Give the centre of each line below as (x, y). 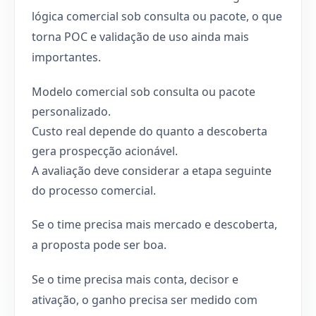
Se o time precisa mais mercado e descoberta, (154, 224)
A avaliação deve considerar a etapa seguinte (152, 170)
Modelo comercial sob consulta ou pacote (144, 91)
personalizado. (71, 111)
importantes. (66, 57)
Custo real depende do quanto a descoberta (150, 131)
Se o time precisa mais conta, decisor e (135, 279)
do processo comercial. (94, 190)
